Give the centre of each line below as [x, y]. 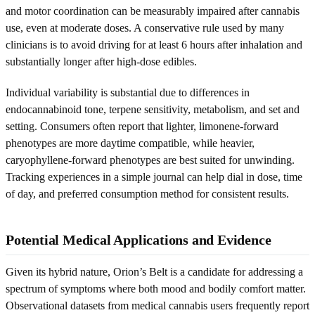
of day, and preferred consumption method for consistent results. [147, 193]
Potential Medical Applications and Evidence [139, 239]
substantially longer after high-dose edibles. [101, 61]
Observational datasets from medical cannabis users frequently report [157, 305]
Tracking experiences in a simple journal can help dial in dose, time [154, 176]
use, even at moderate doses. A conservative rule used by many [145, 27]
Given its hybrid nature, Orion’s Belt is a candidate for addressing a [154, 271]
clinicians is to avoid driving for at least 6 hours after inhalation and [154, 44]
